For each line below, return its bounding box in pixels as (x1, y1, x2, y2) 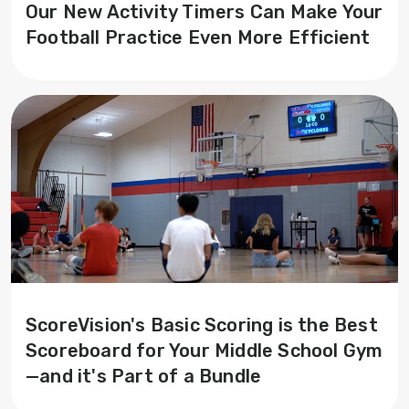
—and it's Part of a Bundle (26, 364, 262, 387)
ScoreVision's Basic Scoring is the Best (26, 313, 378, 336)
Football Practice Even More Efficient (26, 26, 371, 48)
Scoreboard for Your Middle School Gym (26, 339, 383, 362)
